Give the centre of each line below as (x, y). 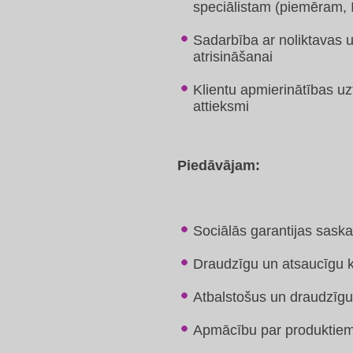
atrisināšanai (233, 57)
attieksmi (221, 106)
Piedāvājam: (219, 165)
